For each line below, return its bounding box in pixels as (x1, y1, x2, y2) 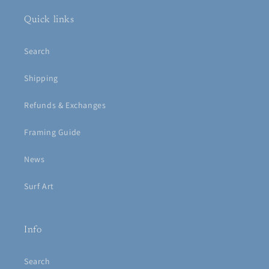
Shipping (24, 73, 58, 83)
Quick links (24, 15, 74, 25)
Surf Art (24, 181, 54, 192)
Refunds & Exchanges (24, 100, 106, 110)
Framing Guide (24, 127, 81, 138)
